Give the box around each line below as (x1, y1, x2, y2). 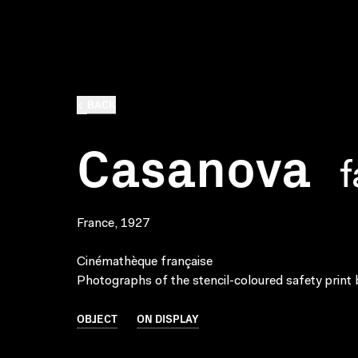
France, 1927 (77, 217, 149, 230)
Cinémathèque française (77, 256, 213, 268)
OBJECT (77, 310, 117, 326)
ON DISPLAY (137, 310, 199, 326)
